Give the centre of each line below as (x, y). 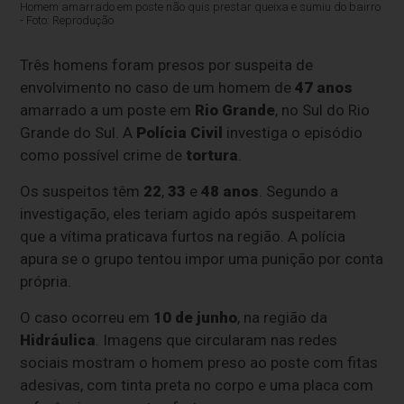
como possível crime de (103, 156)
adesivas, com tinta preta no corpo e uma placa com (197, 386)
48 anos (230, 192)
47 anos (324, 88)
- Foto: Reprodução (67, 21)
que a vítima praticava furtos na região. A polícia (183, 237)
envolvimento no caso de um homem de (158, 88)
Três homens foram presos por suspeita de (167, 65)
